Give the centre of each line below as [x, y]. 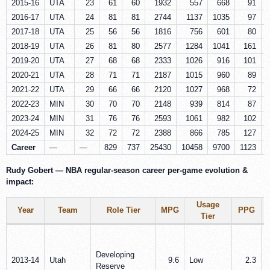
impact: [20, 181]
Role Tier [123, 210]
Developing [115, 254]
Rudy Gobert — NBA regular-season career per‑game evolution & [127, 170]
